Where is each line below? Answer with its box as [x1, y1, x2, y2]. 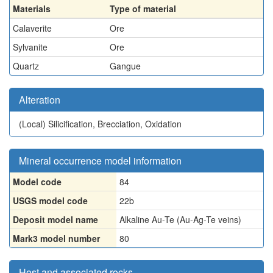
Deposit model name [13, 213, 98, 225]
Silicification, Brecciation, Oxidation [48, 118, 182, 130]
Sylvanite [13, 41, 48, 53]
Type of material [110, 2, 176, 15]
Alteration [19, 93, 60, 107]
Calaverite [13, 22, 52, 34]
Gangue [110, 60, 141, 72]
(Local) [19, 118, 48, 130]
